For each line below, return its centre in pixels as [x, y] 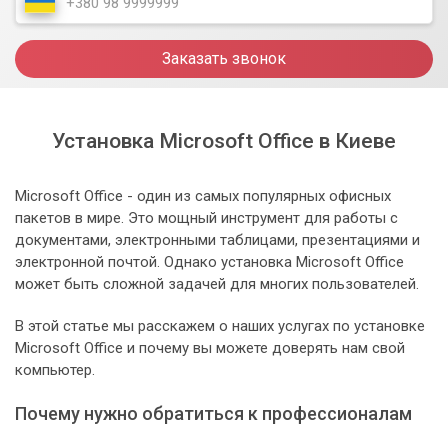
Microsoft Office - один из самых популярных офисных [203, 196]
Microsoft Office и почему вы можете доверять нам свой [210, 348]
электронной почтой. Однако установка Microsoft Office [209, 262]
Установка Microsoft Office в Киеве [224, 141]
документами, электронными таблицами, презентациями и [217, 240]
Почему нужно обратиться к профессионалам [213, 414]
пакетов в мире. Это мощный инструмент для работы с [206, 218]
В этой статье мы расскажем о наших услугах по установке [220, 326]
